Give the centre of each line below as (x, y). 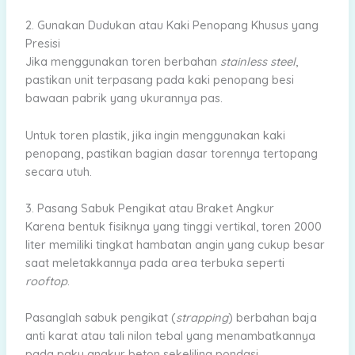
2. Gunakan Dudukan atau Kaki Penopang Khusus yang (172, 25)
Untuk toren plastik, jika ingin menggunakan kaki (155, 135)
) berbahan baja (272, 318)
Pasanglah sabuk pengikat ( (100, 318)
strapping (202, 318)
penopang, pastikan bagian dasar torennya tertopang (171, 153)
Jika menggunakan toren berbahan (122, 62)
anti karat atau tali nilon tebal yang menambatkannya (170, 336)
